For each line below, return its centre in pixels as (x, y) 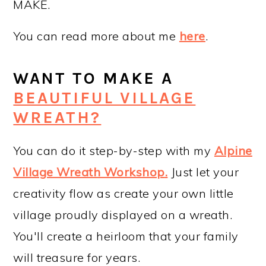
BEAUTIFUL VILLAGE (104, 98)
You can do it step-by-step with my (114, 151)
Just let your (203, 172)
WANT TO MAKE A (94, 79)
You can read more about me (96, 36)
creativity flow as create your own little (123, 194)
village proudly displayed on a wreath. (123, 215)
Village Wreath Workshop (89, 172)
